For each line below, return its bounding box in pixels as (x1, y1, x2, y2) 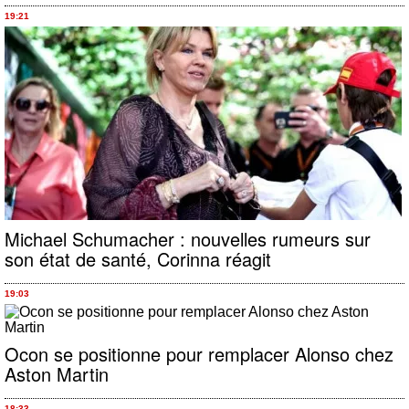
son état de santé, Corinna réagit (5, 246, 271, 272)
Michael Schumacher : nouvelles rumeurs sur (5, 225, 371, 252)
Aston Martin (5, 361, 109, 387)
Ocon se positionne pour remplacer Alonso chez (5, 341, 393, 367)
